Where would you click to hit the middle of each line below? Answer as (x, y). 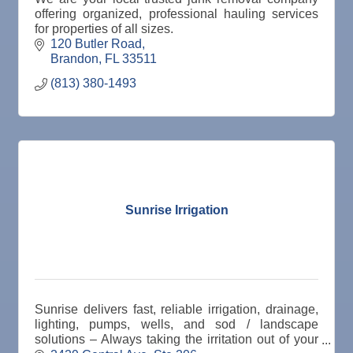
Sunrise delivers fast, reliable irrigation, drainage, (176, 310)
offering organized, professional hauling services (176, 14)
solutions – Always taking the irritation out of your (176, 340)
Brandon (74, 59)
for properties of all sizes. (104, 29)
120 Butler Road (96, 44)
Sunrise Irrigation (176, 210)
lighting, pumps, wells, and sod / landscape (176, 325)
